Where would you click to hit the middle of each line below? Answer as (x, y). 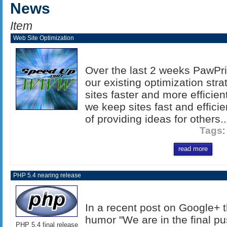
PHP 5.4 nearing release (47, 175)
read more (193, 149)
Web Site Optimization (44, 38)
